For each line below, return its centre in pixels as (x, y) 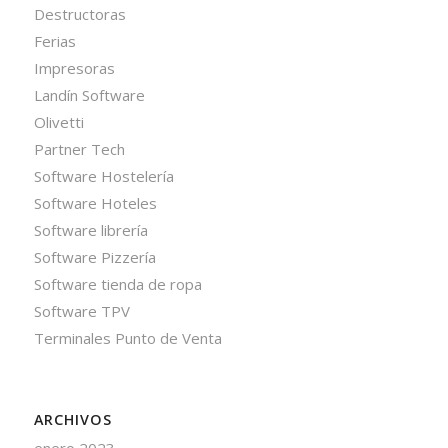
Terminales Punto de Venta (127, 338)
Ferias (54, 41)
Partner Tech (79, 149)
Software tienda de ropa (117, 284)
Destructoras (79, 14)
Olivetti (58, 122)
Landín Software (89, 95)
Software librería (90, 230)
